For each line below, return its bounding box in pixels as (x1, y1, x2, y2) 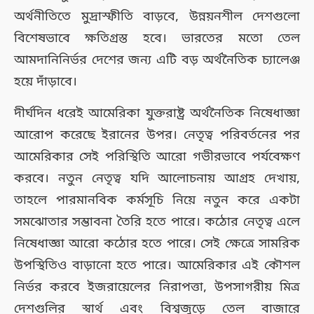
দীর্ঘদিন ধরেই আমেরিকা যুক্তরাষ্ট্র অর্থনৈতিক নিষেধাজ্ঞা (14, 104, 300, 122)
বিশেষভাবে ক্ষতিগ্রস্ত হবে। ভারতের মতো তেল (14, 29, 300, 47)
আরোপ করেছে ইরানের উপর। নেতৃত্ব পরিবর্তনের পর (14, 126, 300, 144)
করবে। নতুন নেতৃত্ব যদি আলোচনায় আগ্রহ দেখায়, (14, 170, 300, 187)
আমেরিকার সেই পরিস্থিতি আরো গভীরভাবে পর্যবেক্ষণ (14, 148, 300, 165)
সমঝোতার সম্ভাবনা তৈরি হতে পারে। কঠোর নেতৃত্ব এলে (14, 213, 300, 231)
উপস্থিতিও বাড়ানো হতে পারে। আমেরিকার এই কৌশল (14, 257, 300, 274)
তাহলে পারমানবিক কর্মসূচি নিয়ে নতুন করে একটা (14, 191, 300, 209)
